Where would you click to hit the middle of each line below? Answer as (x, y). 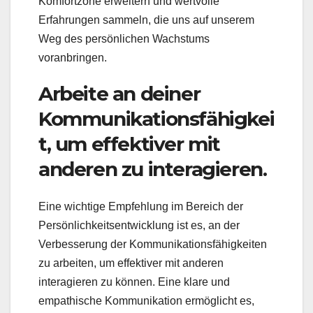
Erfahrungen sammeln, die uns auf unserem (146, 20)
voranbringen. (73, 57)
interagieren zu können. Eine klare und (134, 282)
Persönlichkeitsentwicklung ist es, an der (139, 226)
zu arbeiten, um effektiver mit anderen (131, 263)
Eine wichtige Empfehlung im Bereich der (141, 207)
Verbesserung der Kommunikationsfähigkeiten (153, 245)
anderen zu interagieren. (153, 169)
